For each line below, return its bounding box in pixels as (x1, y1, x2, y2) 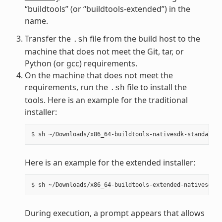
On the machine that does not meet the (24, 69, 173, 81)
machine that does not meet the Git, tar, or (24, 46, 184, 57)
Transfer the (24, 33, 73, 44)
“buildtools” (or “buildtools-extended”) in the (24, 3, 190, 14)
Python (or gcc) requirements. (24, 57, 137, 69)
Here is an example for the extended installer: (24, 157, 195, 168)
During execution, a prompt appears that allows (24, 207, 205, 219)
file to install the (124, 81, 187, 93)
